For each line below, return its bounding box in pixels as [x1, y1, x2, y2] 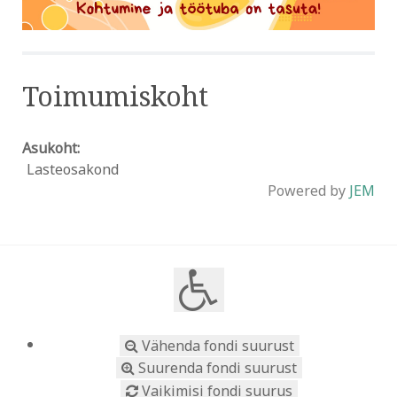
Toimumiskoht [22, 78, 208, 115]
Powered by [268, 181, 349, 201]
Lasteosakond [27, 160, 119, 180]
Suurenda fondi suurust [135, 358, 297, 378]
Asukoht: [22, 138, 80, 159]
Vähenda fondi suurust [137, 335, 294, 355]
